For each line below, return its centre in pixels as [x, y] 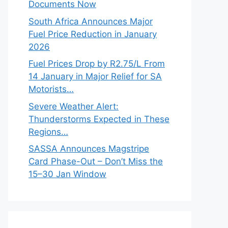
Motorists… [51, 89]
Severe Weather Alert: [74, 106]
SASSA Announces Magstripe [89, 149]
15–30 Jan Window [67, 174]
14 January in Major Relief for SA [95, 76]
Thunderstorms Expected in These [99, 119]
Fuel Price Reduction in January [93, 34]
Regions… [48, 132]
